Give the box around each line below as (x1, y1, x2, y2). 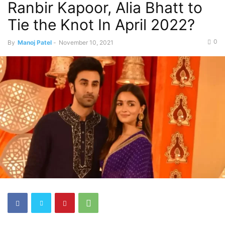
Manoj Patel (18, 39, 52, 46)
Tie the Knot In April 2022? (8, 16, 195, 34)
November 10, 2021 (59, 39, 114, 46)
